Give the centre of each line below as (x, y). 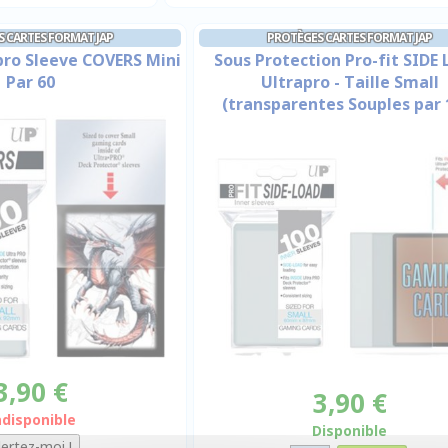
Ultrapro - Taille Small (349, 82)
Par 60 (30, 82)
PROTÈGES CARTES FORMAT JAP (349, 37)
